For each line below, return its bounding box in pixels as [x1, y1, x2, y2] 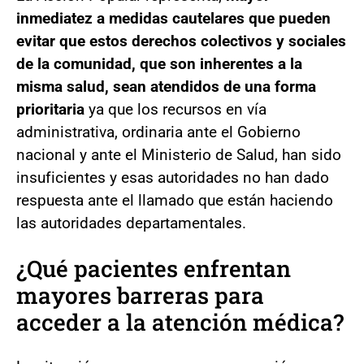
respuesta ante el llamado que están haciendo [16, 190, 333, 210]
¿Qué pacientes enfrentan [16, 253, 291, 284]
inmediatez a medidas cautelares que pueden [16, 8, 331, 28]
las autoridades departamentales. [16, 213, 246, 232]
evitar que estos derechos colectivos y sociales [16, 31, 346, 50]
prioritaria [16, 99, 89, 119]
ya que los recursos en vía [89, 99, 266, 119]
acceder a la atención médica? [16, 306, 344, 337]
